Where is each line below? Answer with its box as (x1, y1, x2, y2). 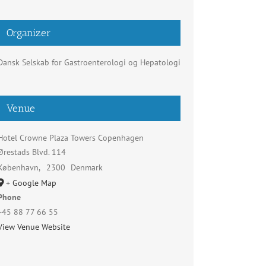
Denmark (71, 162, 103, 173)
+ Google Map (6, 178, 56, 188)
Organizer (7, 27, 51, 39)
